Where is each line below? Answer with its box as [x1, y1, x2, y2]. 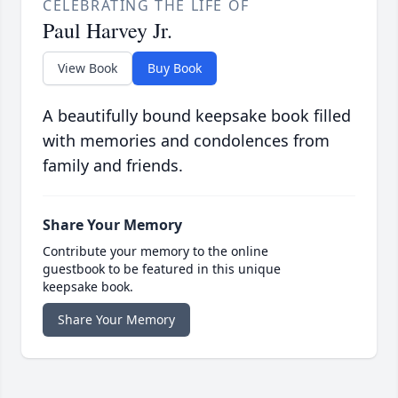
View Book [58, 60, 117, 77]
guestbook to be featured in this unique [43, 260, 281, 278]
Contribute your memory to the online [43, 243, 268, 260]
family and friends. [43, 155, 183, 177]
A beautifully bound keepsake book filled [43, 105, 351, 127]
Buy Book [147, 60, 202, 77]
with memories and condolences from [43, 130, 330, 152]
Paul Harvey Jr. [43, 16, 172, 45]
